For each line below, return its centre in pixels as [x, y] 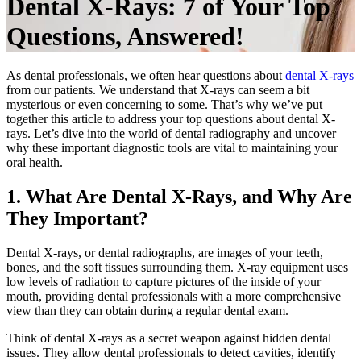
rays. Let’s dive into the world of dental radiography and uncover [171, 133]
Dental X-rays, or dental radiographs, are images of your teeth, [165, 252]
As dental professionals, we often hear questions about [146, 75]
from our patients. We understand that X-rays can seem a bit [158, 90]
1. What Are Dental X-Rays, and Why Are [179, 196]
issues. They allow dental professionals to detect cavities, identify [171, 352]
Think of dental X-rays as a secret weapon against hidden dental [169, 338]
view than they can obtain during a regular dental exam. [147, 310]
